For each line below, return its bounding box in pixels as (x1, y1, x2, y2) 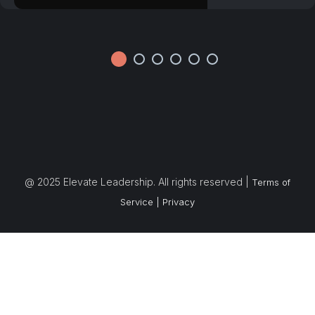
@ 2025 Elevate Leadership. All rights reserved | (25, 176, 252, 188)
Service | (120, 196, 160, 207)
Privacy (162, 196, 195, 207)
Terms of (252, 176, 290, 188)
